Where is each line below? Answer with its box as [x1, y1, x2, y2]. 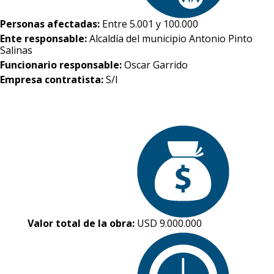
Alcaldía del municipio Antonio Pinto [89, 31, 253, 45]
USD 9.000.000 [136, 216, 202, 230]
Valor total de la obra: [27, 216, 137, 230]
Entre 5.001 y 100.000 [102, 17, 198, 31]
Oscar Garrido [124, 57, 188, 72]
